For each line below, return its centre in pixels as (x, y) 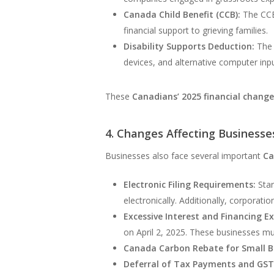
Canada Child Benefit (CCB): (182, 14)
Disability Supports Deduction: (189, 46)
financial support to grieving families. (196, 30)
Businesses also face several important (184, 155)
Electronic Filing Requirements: (190, 184)
